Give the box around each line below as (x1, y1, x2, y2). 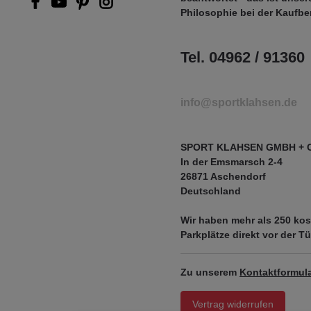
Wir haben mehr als (180, 215, 274, 226)
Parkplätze (180, 229, 230, 240)
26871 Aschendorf (180, 171, 266, 182)
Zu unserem (180, 267, 239, 278)
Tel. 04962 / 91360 (180, 49, 305, 66)
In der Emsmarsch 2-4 (180, 156, 283, 167)
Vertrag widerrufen (192, 299, 274, 310)
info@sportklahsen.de (180, 96, 297, 108)
